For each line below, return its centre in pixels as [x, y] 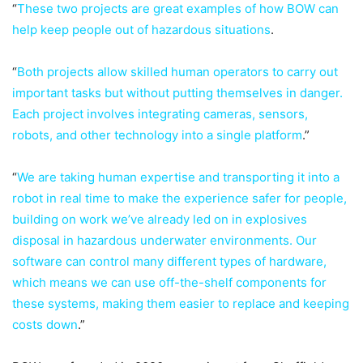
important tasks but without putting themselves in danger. [177, 92]
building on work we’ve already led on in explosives [160, 219]
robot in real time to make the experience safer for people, [179, 198]
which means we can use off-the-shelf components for [169, 282]
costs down [45, 324]
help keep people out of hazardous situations [141, 29]
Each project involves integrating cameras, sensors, [160, 113]
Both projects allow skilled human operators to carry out [177, 71]
